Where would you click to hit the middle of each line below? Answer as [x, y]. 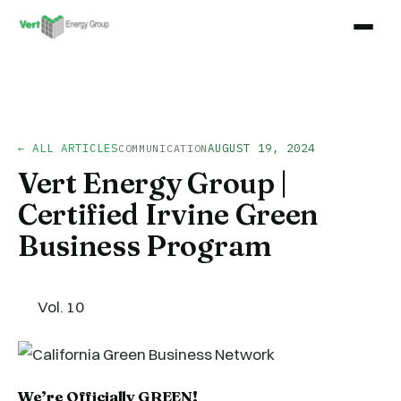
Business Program [145, 246]
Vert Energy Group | [153, 183]
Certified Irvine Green [168, 214]
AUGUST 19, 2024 [261, 148]
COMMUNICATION [162, 148]
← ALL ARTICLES [68, 148]
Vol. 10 [61, 307]
